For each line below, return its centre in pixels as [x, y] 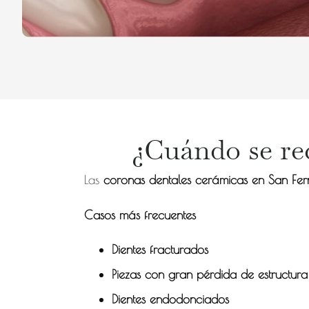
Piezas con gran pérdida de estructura [209, 274]
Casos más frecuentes [140, 215]
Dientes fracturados [160, 249]
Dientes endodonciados [170, 299]
